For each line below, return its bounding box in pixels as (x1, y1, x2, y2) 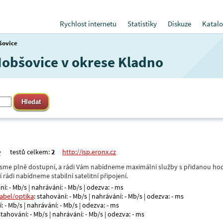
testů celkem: (10, 147, 51, 156)
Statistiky (127, 19, 157, 28)
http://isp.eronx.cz (62, 147, 116, 156)
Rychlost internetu (60, 19, 116, 28)
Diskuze (168, 19, 191, 28)
